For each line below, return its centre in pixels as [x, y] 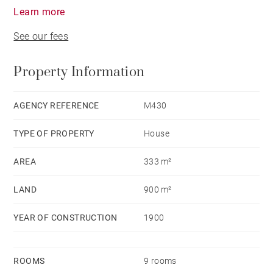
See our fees [41, 36]
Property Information [79, 72]
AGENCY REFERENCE [56, 105]
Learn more [39, 12]
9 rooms [160, 261]
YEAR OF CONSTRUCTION [66, 217]
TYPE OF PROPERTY [54, 133]
